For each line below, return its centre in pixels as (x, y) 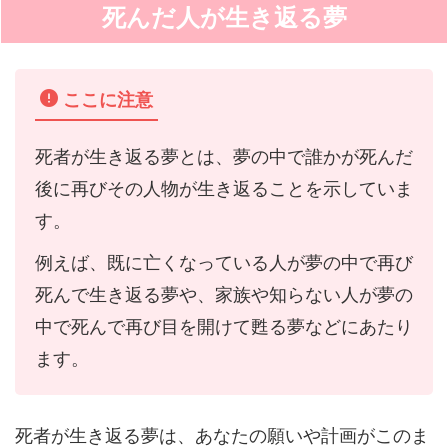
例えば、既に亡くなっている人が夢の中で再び (224, 262)
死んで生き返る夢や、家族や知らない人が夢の (224, 294)
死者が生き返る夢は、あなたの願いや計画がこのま (222, 435)
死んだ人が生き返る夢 (224, 17)
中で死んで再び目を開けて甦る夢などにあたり (224, 326)
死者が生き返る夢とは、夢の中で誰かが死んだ (224, 156)
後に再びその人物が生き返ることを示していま (224, 188)
